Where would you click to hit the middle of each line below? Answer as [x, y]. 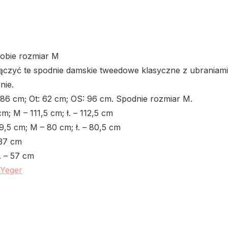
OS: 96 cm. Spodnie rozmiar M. [132, 98]
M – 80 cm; [52, 127]
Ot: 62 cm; [49, 98]
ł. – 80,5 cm [98, 127]
